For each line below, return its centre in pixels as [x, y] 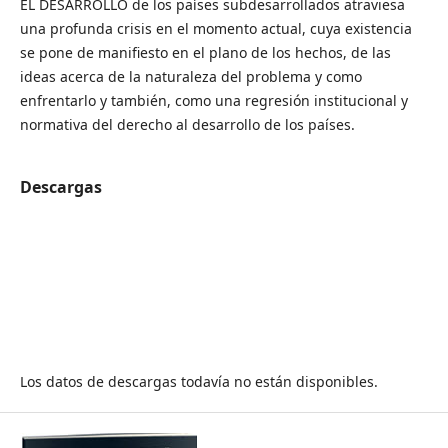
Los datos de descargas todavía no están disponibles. [198, 382]
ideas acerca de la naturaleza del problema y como [190, 76]
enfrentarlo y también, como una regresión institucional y [213, 100]
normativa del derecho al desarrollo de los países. [187, 124]
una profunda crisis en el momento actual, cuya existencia [215, 28]
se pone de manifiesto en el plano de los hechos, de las [205, 52]
